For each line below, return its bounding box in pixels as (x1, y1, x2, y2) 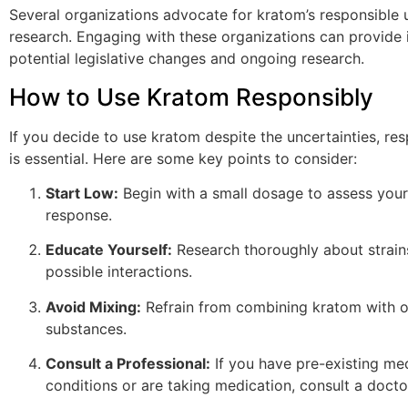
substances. (46, 319, 127, 338)
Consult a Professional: (46, 354, 210, 373)
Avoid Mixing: (46, 297, 141, 316)
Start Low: (46, 184, 118, 203)
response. (46, 206, 112, 225)
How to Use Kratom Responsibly (9, 82, 373, 111)
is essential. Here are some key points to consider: (9, 148, 357, 168)
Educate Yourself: (46, 240, 172, 260)
